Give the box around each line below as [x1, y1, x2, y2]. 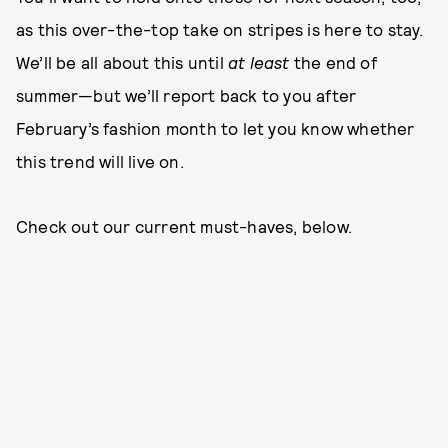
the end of [289, 52, 377, 72]
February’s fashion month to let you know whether [16, 118, 415, 138]
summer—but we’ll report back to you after [16, 85, 357, 105]
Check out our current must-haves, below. [16, 216, 352, 236]
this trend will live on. [16, 151, 184, 171]
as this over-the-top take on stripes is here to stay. [16, 19, 424, 39]
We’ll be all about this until [16, 52, 228, 72]
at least [228, 52, 290, 72]
